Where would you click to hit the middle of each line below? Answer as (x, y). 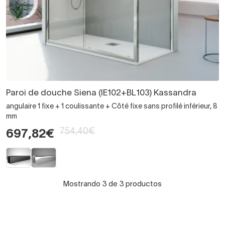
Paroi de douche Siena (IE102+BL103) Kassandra (101, 93)
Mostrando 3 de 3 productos (112, 184)
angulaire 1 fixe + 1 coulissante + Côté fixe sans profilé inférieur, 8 (112, 106)
